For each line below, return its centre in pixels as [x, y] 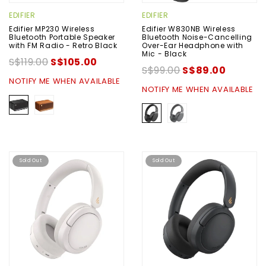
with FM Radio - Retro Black [63, 45]
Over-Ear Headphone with [193, 45]
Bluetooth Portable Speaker [62, 37]
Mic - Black [164, 53]
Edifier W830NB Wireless [189, 28]
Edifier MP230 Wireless [52, 28]
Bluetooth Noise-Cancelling [197, 37]
